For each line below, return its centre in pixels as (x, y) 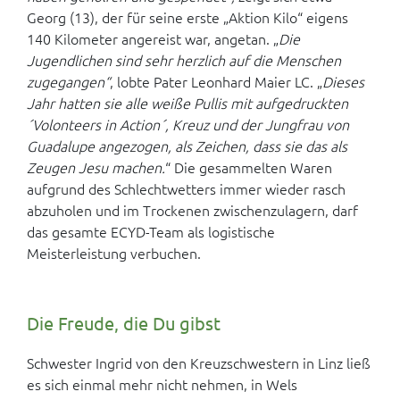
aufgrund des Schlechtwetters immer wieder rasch (186, 188)
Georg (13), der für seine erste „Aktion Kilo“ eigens (187, 17)
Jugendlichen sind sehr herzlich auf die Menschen (184, 60)
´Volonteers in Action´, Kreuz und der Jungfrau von (188, 124)
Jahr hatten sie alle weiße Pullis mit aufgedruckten (187, 103)
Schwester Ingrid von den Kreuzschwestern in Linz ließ (199, 362)
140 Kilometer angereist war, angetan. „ (153, 38)
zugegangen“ (68, 81)
